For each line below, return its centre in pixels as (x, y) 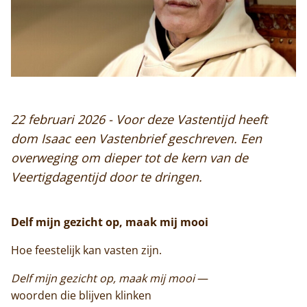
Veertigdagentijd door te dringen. (107, 177)
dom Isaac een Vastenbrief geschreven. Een (136, 139)
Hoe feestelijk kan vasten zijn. (86, 250)
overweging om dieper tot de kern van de (130, 158)
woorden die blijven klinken (81, 296)
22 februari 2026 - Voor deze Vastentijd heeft (139, 120)
